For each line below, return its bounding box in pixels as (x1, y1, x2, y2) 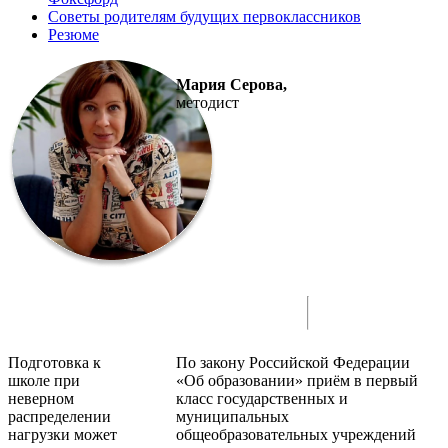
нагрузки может (8, 425, 117, 443)
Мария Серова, (176, 75, 287, 93)
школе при (8, 371, 80, 389)
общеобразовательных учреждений (176, 425, 416, 443)
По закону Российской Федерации (176, 353, 410, 371)
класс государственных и (176, 389, 348, 407)
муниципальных (176, 407, 289, 425)
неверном (8, 389, 74, 407)
